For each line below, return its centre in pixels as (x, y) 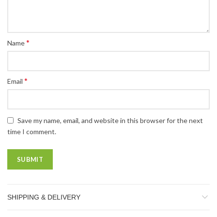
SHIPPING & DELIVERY (44, 197)
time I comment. (32, 132)
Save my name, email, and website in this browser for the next (110, 120)
